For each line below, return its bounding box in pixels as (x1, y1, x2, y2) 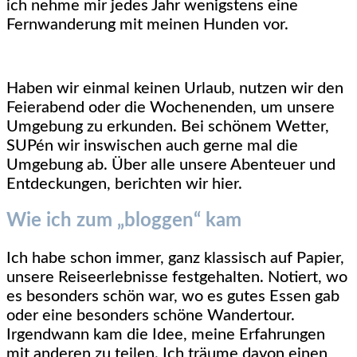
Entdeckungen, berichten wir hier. (6, 176, 242, 193)
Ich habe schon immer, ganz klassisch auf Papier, (6, 250, 344, 267)
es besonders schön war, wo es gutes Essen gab (6, 288, 339, 305)
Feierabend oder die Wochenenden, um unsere (6, 100, 335, 116)
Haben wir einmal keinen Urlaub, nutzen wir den (6, 80, 343, 97)
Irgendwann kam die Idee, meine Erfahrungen (6, 327, 325, 343)
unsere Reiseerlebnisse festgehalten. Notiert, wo (6, 269, 347, 286)
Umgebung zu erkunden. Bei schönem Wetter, (6, 119, 329, 135)
